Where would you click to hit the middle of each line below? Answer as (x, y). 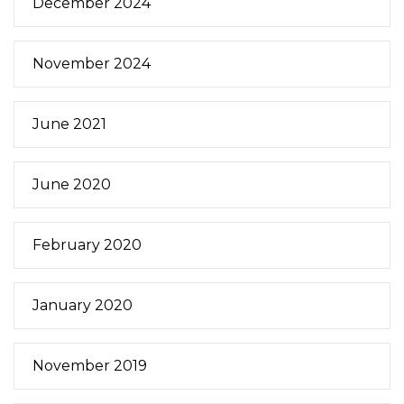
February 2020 (87, 244)
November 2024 (92, 63)
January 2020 (83, 305)
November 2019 (90, 365)
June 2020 (72, 184)
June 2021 (69, 124)
